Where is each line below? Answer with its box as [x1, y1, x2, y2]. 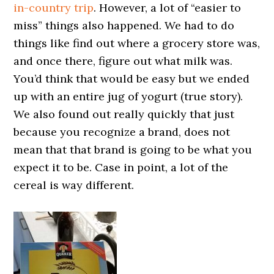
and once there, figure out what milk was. [13, 54, 233, 68]
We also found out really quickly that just [13, 107, 235, 121]
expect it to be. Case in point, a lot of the [13, 160, 229, 174]
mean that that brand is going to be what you [13, 143, 253, 157]
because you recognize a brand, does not [13, 125, 231, 139]
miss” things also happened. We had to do [13, 18, 235, 32]
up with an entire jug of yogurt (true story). [13, 89, 243, 103]
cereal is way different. [13, 178, 135, 192]
